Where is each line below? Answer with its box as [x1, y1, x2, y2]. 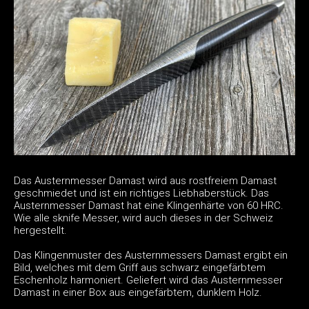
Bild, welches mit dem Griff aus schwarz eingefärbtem [14, 261, 266, 274]
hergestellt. [14, 223, 67, 237]
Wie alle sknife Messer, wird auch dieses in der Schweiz [14, 211, 273, 224]
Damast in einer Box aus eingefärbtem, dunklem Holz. [14, 286, 262, 299]
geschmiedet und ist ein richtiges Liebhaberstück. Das [14, 186, 269, 199]
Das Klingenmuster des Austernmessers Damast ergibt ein [14, 248, 288, 261]
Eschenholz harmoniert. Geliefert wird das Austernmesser [14, 273, 283, 286]
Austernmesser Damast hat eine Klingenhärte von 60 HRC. [14, 199, 283, 212]
